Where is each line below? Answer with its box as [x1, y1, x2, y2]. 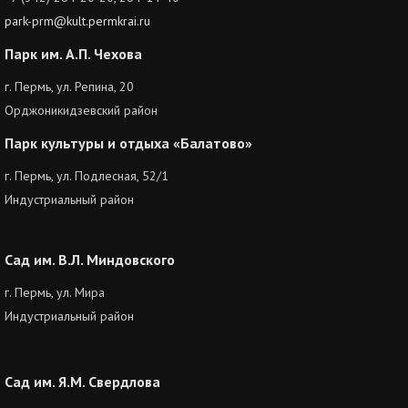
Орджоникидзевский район [5, 102, 158, 119]
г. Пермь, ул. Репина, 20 [5, 78, 134, 96]
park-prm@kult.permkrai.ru [5, 13, 150, 30]
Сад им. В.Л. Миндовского [5, 250, 175, 270]
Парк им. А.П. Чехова [5, 45, 142, 64]
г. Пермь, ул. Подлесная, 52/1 [5, 168, 168, 185]
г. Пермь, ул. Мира [5, 284, 105, 301]
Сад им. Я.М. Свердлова [5, 372, 160, 392]
